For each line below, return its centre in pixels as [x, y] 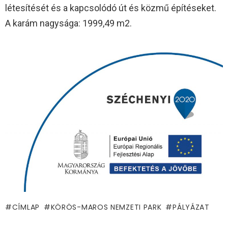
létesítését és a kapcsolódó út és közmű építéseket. [111, 8]
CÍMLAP [26, 207]
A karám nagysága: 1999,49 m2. [68, 23]
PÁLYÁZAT [191, 207]
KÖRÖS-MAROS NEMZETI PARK [106, 207]
